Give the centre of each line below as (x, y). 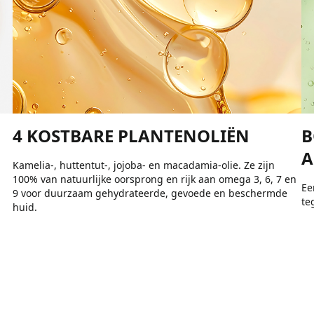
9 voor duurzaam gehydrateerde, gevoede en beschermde (150, 193)
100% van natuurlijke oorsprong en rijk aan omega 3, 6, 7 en (154, 179)
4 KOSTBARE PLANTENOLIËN (131, 135)
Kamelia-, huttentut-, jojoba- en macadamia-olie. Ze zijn (143, 165)
